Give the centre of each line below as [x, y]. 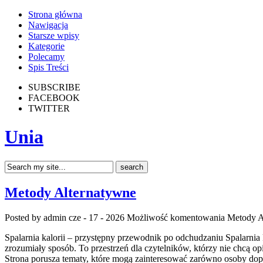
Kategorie [46, 46]
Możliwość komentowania [177, 217]
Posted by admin [37, 217]
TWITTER [49, 108]
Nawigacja [48, 25]
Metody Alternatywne [70, 192]
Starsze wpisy [54, 36]
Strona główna [55, 14]
